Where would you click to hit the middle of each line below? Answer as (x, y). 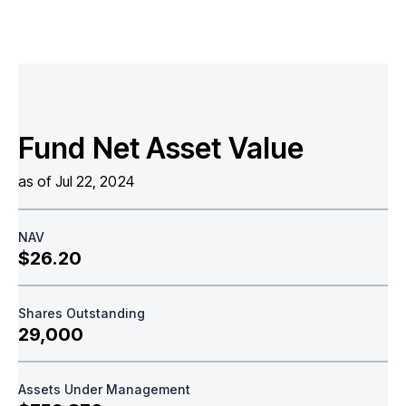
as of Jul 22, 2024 (76, 181)
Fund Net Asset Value (161, 148)
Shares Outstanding (82, 313)
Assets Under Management (104, 389)
